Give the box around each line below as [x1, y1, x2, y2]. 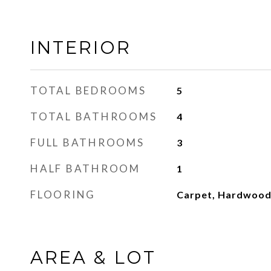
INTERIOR [30, 37, 131, 58]
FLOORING [30, 188, 96, 201]
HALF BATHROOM [30, 162, 140, 175]
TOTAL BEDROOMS [30, 84, 146, 97]
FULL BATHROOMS [30, 136, 145, 149]
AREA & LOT [30, 247, 156, 268]
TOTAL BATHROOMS [30, 110, 157, 123]
